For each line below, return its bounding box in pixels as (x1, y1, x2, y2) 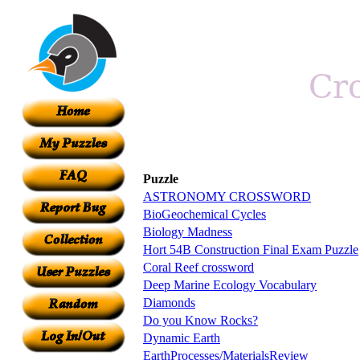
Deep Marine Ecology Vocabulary (143, 277, 317, 292)
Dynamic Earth (143, 330, 220, 345)
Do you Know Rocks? (143, 313, 258, 327)
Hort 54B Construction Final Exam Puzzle (143, 242, 358, 256)
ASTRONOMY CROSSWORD (143, 189, 311, 203)
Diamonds (143, 295, 195, 309)
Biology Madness (143, 224, 232, 239)
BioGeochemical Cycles (143, 207, 266, 221)
